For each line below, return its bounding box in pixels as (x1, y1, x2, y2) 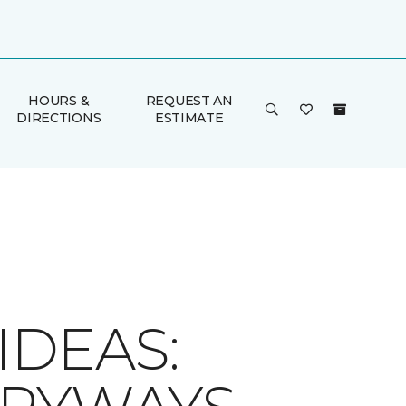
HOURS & (28, 92, 90, 109)
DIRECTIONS (16, 110, 101, 126)
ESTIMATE (154, 110, 224, 126)
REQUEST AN (145, 92, 233, 109)
